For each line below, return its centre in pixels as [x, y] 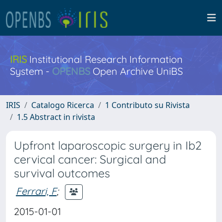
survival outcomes [62, 173]
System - [31, 71]
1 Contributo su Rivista [147, 105]
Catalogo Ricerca [63, 105]
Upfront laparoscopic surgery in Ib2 [108, 145]
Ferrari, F [36, 191]
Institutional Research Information [105, 59]
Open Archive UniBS [137, 71]
